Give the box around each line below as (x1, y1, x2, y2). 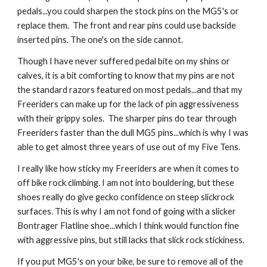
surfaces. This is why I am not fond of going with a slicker (17, 206, 237, 216)
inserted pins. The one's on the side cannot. (17, 35, 185, 45)
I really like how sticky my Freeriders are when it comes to (17, 163, 240, 173)
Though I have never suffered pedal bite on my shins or (17, 56, 231, 66)
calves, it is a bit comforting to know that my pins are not (17, 70, 235, 80)
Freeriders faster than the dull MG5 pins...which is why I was (17, 128, 249, 138)
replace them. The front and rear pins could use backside (17, 20, 237, 30)
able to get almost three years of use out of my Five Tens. (17, 142, 241, 152)
